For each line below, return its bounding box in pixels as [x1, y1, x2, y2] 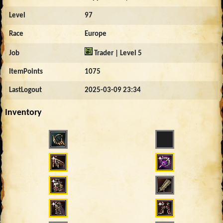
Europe [85, 30, 107, 38]
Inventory [5, 108, 42, 117]
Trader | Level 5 [93, 49, 142, 57]
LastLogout [9, 86, 42, 94]
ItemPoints [9, 68, 43, 76]
